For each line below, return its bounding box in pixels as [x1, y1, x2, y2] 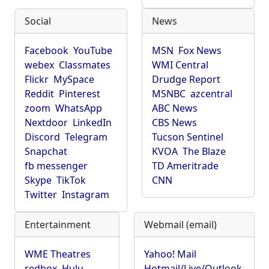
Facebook [25, 44, 68, 57]
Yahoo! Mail [144, 247, 196, 261]
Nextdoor [25, 116, 68, 129]
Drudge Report [152, 73, 220, 86]
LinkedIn [73, 116, 112, 129]
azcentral [190, 87, 232, 100]
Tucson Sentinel [152, 130, 223, 144]
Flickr [25, 73, 49, 86]
